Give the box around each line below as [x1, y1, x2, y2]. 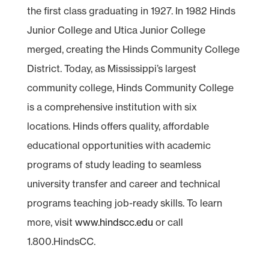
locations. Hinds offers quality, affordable [26, 119, 209, 132]
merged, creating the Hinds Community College [26, 43, 240, 55]
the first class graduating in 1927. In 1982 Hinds [26, 4, 235, 17]
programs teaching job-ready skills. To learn [26, 196, 222, 209]
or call [153, 216, 183, 228]
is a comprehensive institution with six [26, 100, 197, 113]
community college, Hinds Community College [26, 81, 234, 94]
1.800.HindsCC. [26, 235, 95, 247]
